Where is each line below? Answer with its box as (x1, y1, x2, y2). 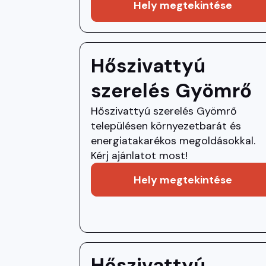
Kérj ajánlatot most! (91, 148, 188, 162)
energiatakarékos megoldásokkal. (91, 134, 256, 147)
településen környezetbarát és (91, 119, 242, 132)
